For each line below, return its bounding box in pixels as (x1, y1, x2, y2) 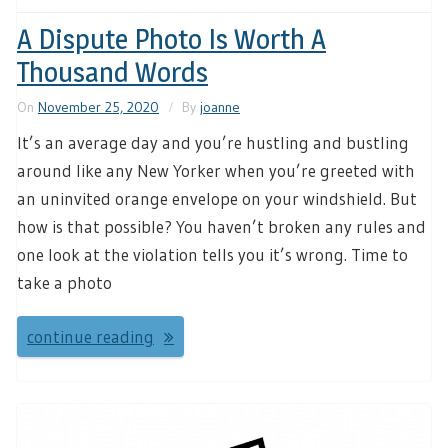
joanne (200, 98, 240, 117)
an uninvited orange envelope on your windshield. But (17, 188, 417, 210)
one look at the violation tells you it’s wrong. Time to (17, 244, 408, 266)
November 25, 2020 (38, 98, 159, 117)
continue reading (27, 325, 154, 347)
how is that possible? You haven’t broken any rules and (17, 216, 426, 238)
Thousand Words (17, 55, 208, 90)
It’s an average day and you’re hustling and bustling (17, 132, 409, 154)
